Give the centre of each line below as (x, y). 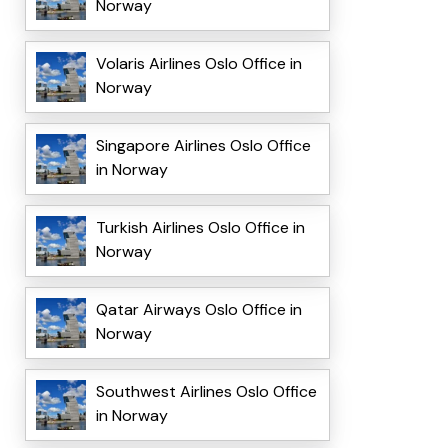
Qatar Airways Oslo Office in (198, 310)
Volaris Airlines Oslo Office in (198, 64)
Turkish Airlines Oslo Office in (200, 228)
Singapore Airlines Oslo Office (203, 146)
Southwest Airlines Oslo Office (206, 392)
